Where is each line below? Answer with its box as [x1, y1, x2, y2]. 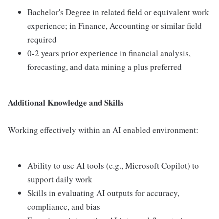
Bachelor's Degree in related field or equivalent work [27, 6, 209, 18]
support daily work [27, 174, 92, 185]
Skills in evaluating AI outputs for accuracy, [27, 187, 179, 198]
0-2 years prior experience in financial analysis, [27, 47, 191, 59]
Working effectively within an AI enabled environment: [8, 124, 198, 135]
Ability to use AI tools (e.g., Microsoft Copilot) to [27, 160, 199, 171]
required [27, 34, 57, 45]
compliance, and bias [27, 201, 100, 212]
